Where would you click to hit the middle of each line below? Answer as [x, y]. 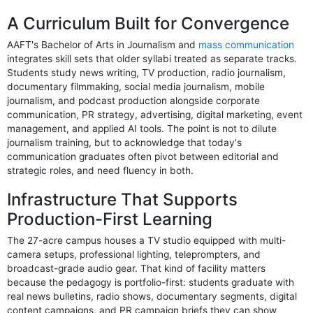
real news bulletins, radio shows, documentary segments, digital [152, 297]
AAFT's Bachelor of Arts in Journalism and [103, 45]
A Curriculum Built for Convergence [148, 23]
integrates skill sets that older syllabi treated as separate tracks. [152, 59]
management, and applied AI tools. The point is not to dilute [142, 129]
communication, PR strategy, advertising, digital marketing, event [155, 115]
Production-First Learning [110, 219]
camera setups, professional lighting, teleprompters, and [134, 255]
